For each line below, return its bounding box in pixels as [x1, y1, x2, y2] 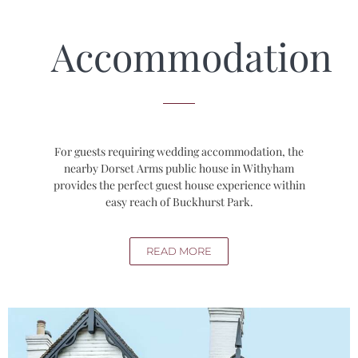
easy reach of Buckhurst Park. [105, 193, 253, 209]
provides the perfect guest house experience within [53, 177, 305, 193]
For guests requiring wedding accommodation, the [54, 143, 304, 159]
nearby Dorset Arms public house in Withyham [64, 160, 294, 176]
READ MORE [146, 244, 212, 257]
